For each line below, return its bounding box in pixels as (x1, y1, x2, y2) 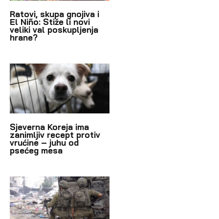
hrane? (10, 32, 38, 43)
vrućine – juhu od (10, 137, 79, 148)
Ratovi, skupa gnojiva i (10, 9, 99, 19)
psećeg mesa (10, 145, 63, 155)
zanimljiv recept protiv (10, 130, 100, 140)
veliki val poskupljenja (10, 24, 98, 35)
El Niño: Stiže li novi (10, 17, 90, 27)
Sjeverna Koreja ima (10, 122, 89, 132)
